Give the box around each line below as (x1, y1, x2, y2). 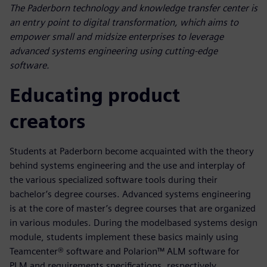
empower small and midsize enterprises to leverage (10, 31, 223, 43)
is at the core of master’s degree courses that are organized (10, 203, 256, 215)
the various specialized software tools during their (10, 174, 218, 186)
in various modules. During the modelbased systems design (10, 217, 257, 229)
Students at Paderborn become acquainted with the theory (10, 145, 254, 157)
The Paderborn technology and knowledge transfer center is (10, 2, 257, 14)
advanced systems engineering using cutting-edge (10, 45, 218, 57)
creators (10, 110, 85, 133)
